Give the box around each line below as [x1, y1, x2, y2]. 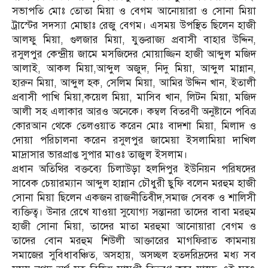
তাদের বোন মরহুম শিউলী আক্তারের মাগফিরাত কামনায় [12, 234, 256, 247]
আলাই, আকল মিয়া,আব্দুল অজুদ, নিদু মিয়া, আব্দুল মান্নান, [12, 62, 256, 75]
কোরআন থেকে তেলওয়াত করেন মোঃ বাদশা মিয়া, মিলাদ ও [12, 119, 256, 132]
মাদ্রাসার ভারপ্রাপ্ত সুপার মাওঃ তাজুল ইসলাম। [12, 148, 188, 161]
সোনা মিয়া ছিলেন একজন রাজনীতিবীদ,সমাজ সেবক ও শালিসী [12, 191, 256, 204]
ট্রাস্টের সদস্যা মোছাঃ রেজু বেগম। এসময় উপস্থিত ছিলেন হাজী [12, 19, 256, 32]
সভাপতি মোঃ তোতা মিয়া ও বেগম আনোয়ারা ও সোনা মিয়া [12, 4, 256, 17]
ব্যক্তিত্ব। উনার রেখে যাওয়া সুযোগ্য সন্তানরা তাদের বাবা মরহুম [12, 205, 256, 218]
